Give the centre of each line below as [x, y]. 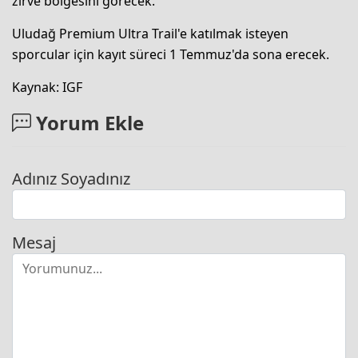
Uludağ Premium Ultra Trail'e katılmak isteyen [150, 33]
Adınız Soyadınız [71, 178]
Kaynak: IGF [47, 87]
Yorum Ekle [88, 122]
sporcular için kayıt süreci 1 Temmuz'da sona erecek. [171, 54]
